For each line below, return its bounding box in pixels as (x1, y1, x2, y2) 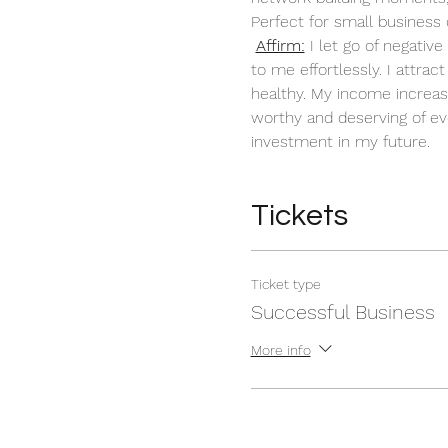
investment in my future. (250, 132, 435, 151)
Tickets (250, 200, 348, 231)
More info (250, 341, 311, 358)
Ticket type (250, 276, 321, 292)
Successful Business (250, 300, 435, 324)
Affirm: (255, 36, 305, 55)
